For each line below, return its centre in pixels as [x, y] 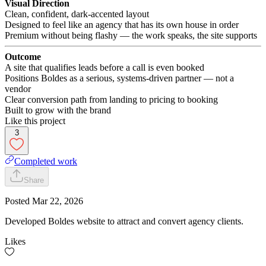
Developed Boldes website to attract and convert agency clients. [124, 221]
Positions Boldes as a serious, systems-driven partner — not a [119, 78]
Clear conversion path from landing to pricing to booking [111, 99]
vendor [18, 88]
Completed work [46, 161]
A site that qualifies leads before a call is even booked [104, 67]
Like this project [35, 121]
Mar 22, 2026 [58, 201]
